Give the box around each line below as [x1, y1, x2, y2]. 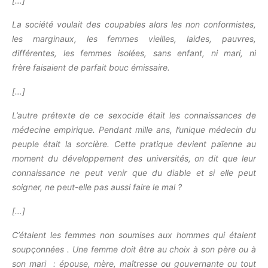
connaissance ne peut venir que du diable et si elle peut [12, 167, 256, 178]
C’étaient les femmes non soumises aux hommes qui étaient [12, 230, 256, 240]
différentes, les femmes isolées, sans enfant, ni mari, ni [12, 48, 256, 58]
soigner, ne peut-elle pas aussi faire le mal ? [12, 182, 184, 192]
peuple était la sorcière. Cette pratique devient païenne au [12, 139, 256, 149]
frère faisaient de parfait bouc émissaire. [12, 62, 170, 72]
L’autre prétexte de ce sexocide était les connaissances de [12, 110, 256, 120]
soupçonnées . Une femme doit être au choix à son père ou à [12, 244, 256, 254]
